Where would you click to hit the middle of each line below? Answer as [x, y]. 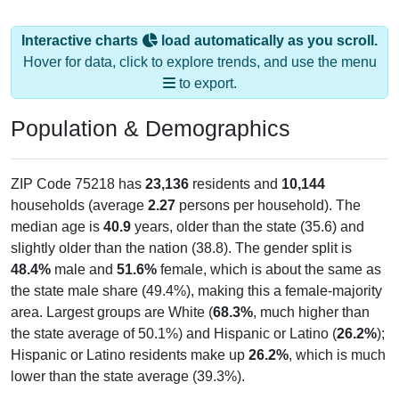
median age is [57, 226]
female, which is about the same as [269, 269]
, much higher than [311, 312]
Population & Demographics [151, 128]
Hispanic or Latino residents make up [130, 354]
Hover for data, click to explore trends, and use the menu [199, 61]
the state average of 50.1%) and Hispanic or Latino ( [174, 333]
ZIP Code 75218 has [78, 183]
